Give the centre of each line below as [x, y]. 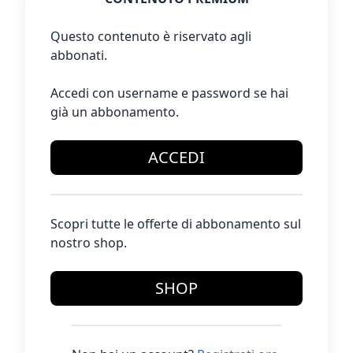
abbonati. [79, 55]
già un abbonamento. [115, 112]
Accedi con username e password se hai [169, 93]
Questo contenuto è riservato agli [151, 36]
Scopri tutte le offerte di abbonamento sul [176, 224]
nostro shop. [89, 243]
